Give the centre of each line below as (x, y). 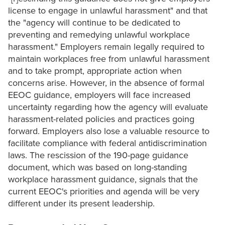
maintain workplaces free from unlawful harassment (109, 59)
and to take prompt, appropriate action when (95, 71)
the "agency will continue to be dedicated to (94, 23)
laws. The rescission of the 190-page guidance (98, 155)
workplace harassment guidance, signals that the (103, 180)
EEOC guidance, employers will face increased (99, 95)
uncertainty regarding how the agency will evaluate (108, 107)
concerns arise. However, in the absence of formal (106, 83)
